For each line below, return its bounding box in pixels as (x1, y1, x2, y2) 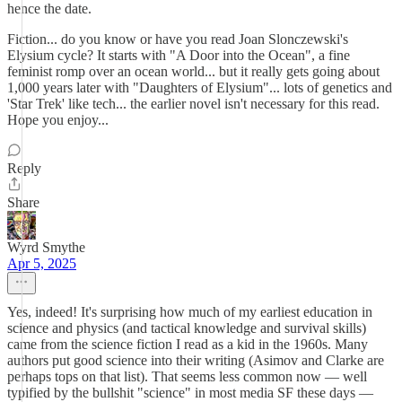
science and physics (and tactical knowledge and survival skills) (7, 320, 366, 336)
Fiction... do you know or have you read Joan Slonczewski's (7, 31, 348, 47)
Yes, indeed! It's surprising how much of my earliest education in (7, 304, 372, 319)
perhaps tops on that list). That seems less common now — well (7, 369, 367, 384)
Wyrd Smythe (7, 240, 85, 255)
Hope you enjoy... (7, 112, 109, 127)
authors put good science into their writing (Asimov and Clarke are (7, 353, 384, 368)
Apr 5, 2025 (7, 256, 76, 271)
